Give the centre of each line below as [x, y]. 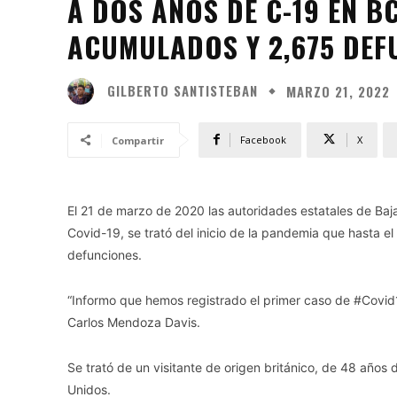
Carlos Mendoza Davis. [134, 322]
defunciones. [105, 254]
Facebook [263, 139]
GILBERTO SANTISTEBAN [183, 91]
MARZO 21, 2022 [338, 91]
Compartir [138, 140]
